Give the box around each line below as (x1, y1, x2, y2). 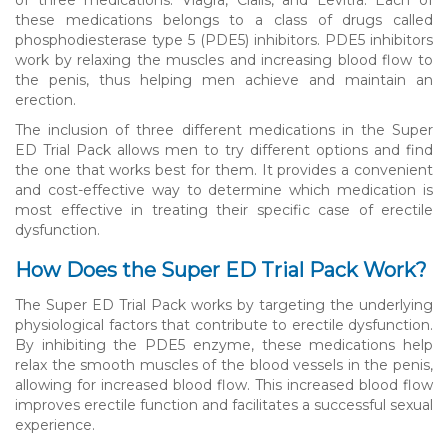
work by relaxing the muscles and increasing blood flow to (15, 50, 433, 69)
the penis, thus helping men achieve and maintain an (15, 70, 433, 89)
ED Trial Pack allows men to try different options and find (15, 140, 433, 159)
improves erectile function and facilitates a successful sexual (15, 395, 433, 414)
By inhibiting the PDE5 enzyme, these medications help (15, 335, 433, 354)
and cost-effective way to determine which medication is (15, 180, 433, 199)
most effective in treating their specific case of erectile (15, 200, 433, 219)
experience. (15, 415, 95, 434)
